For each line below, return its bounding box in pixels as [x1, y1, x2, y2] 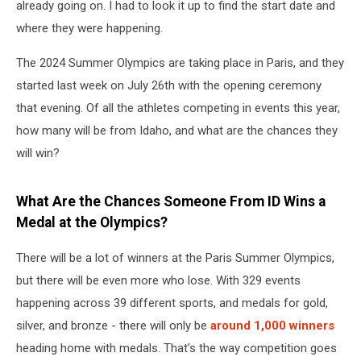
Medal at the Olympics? [16, 214, 168, 230]
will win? [16, 146, 60, 160]
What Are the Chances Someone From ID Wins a [16, 193, 326, 210]
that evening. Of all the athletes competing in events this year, [16, 101, 340, 115]
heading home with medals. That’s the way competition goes [16, 341, 337, 356]
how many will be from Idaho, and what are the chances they [16, 123, 338, 138]
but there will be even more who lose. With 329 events [16, 273, 301, 288]
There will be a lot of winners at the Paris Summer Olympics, [16, 251, 334, 266]
